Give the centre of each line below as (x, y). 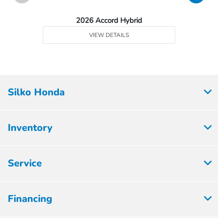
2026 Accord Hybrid (109, 21)
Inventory (30, 128)
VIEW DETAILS (109, 35)
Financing (30, 199)
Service (25, 163)
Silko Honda (36, 92)
